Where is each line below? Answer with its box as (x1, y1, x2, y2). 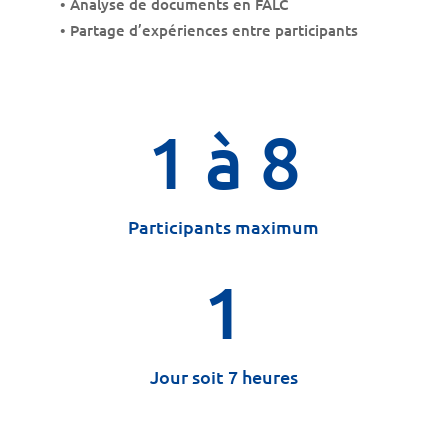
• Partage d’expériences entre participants (59, 19, 358, 40)
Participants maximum (128, 214, 320, 238)
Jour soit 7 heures (149, 364, 298, 388)
